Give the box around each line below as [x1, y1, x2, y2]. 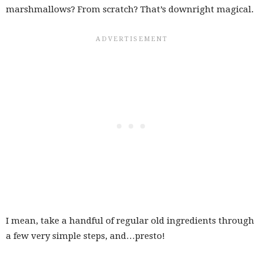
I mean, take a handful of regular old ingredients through [6, 215, 254, 226]
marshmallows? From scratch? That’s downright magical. [6, 4, 254, 15]
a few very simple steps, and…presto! [6, 230, 165, 241]
